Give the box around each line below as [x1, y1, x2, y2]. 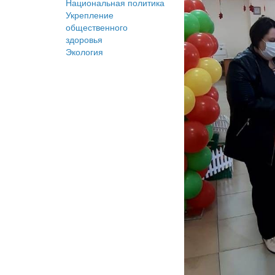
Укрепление [66, 9, 114, 21]
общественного [66, 21, 128, 34]
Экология [66, 45, 103, 58]
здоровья [66, 33, 103, 46]
